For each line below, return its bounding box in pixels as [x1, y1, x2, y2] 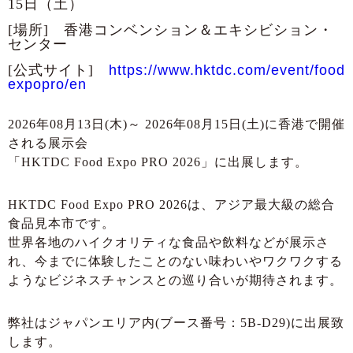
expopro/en [8, 76, 87, 93]
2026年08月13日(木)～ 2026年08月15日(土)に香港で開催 [8, 117, 345, 132]
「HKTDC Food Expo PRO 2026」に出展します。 [8, 155, 308, 169]
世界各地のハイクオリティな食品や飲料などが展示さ [8, 236, 329, 250]
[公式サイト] [8, 62, 109, 79]
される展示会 [8, 136, 88, 150]
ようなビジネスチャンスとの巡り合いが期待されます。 [8, 273, 343, 288]
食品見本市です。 [8, 217, 115, 231]
